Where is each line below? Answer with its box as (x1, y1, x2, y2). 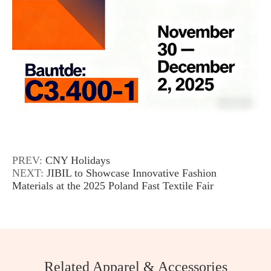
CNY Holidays (45, 154, 110, 166)
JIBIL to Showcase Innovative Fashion (47, 167, 217, 179)
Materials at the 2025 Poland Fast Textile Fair (12, 180, 214, 192)
